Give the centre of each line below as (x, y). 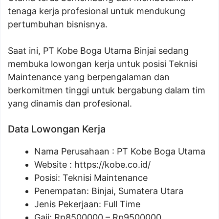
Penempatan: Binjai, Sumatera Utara (109, 191)
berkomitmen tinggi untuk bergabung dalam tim (107, 90)
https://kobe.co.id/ (112, 164)
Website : (54, 164)
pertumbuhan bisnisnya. (58, 24)
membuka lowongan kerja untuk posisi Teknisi (103, 64)
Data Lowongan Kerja (57, 129)
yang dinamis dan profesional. (70, 103)
